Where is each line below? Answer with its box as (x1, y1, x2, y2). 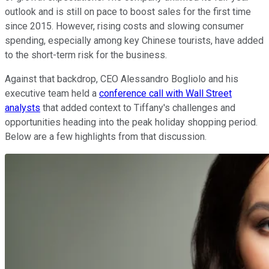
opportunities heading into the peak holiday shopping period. (5, 116, 258, 128)
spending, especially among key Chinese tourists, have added (5, 34, 264, 46)
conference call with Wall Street (99, 87, 232, 99)
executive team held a (5, 87, 99, 99)
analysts (5, 101, 40, 113)
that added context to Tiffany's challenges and (40, 101, 235, 113)
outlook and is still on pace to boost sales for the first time (5, 5, 251, 17)
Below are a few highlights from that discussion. (5, 130, 207, 142)
